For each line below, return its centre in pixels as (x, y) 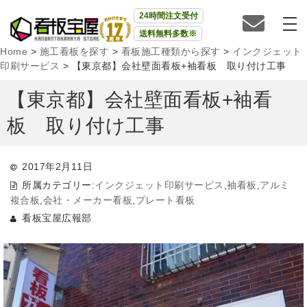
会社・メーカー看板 (88, 200)
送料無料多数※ (168, 34)
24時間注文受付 (168, 16)
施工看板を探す (74, 51)
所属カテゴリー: (59, 185)
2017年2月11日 (58, 167)
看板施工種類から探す (171, 51)
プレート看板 (165, 200)
